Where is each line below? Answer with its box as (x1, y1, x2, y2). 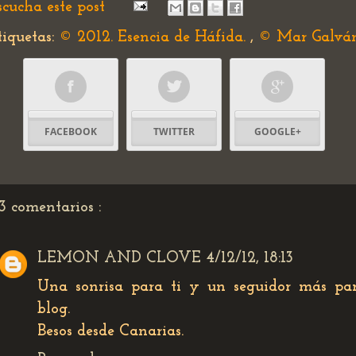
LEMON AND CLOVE (37, 250, 201, 266)
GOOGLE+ (253, 125, 301, 138)
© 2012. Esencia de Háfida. (59, 29, 250, 45)
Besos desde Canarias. (37, 323, 184, 339)
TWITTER (153, 125, 195, 138)
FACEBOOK (44, 125, 97, 138)
